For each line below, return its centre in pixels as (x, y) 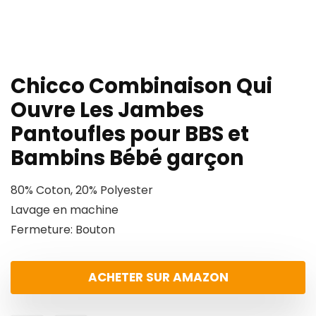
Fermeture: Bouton (63, 230)
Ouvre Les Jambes (107, 110)
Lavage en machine (65, 210)
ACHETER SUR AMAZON (158, 278)
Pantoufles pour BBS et (130, 134)
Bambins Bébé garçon (127, 158)
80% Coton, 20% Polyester (82, 190)
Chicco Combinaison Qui (141, 86)
